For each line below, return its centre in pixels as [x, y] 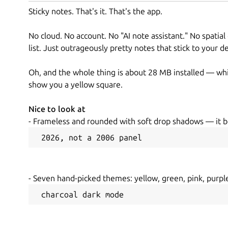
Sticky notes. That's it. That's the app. [95, 11]
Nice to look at [57, 109]
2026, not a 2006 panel [89, 137]
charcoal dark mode [80, 194]
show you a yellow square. [76, 84]
